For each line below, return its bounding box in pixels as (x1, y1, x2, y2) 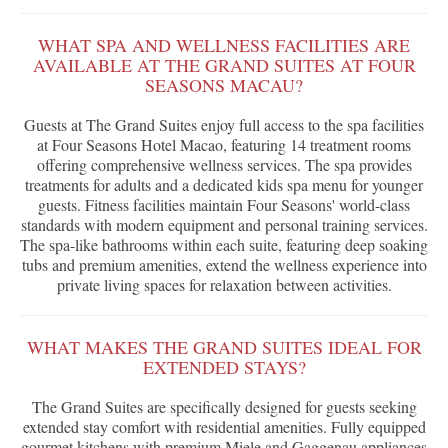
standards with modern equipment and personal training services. (20, 214, 428, 236)
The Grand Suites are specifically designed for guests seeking (31, 396, 417, 418)
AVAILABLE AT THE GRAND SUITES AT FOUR (32, 53, 416, 78)
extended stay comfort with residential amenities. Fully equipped (22, 416, 426, 438)
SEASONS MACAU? (145, 73, 303, 98)
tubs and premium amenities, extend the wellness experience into (21, 254, 427, 276)
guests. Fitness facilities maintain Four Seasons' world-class (38, 194, 410, 216)
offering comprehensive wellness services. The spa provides (36, 154, 412, 176)
